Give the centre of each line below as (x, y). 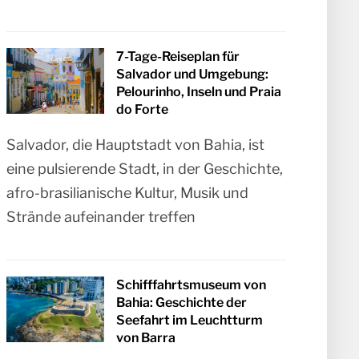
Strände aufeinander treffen (101, 217)
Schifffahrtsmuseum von (192, 285)
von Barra (146, 338)
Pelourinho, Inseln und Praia (199, 92)
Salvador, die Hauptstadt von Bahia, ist (136, 145)
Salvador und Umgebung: (193, 75)
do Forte (143, 110)
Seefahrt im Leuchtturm (190, 321)
